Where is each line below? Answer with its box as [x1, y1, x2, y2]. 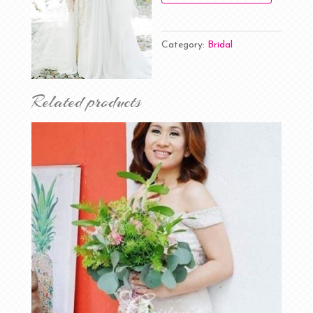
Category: [161, 40, 208, 50]
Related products [31, 91, 141, 114]
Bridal [208, 40, 233, 50]
